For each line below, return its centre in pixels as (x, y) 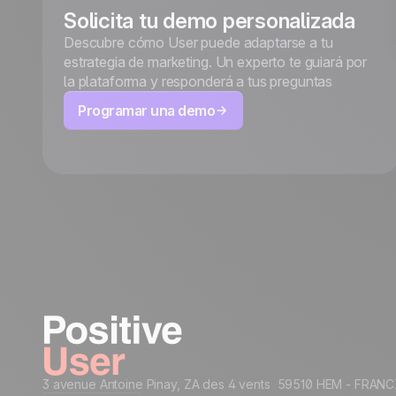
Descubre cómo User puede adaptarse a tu (198, 43)
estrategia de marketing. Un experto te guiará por (216, 62)
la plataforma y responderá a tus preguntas (198, 82)
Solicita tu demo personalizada (209, 21)
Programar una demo (147, 111)
